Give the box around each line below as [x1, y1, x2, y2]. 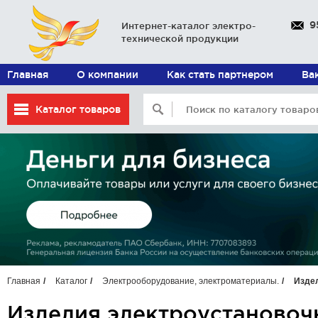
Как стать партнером [167, 69, 273, 80]
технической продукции [121, 33, 238, 43]
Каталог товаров [35, 104, 121, 115]
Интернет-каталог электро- [121, 21, 256, 31]
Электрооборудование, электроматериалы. [102, 276, 279, 286]
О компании [77, 69, 138, 80]
